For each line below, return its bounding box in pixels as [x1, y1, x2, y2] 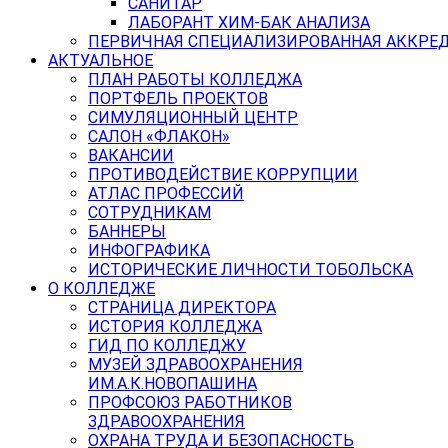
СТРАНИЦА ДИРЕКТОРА [88, 297, 276, 317]
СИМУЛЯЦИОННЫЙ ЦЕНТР [88, 107, 298, 127]
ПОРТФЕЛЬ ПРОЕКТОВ [88, 88, 268, 108]
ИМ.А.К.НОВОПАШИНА [88, 373, 257, 393]
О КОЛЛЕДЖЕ [48, 278, 155, 298]
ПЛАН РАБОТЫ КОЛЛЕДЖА [88, 69, 302, 89]
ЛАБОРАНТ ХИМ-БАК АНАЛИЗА [128, 12, 370, 32]
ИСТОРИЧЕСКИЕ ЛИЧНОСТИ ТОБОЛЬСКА [88, 259, 413, 279]
